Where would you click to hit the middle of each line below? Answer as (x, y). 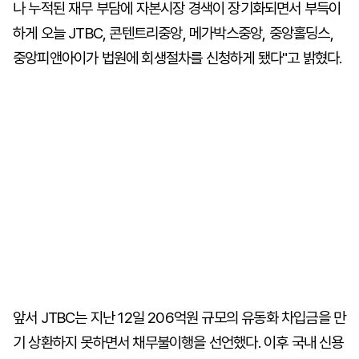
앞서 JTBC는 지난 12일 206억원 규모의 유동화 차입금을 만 (179, 318)
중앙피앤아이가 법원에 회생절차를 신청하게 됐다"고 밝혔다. (177, 58)
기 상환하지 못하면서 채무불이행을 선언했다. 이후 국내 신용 (178, 343)
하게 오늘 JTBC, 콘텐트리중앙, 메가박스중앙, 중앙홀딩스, (173, 33)
